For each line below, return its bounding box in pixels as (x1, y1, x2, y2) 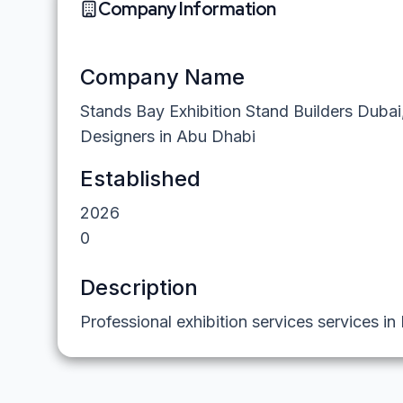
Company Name (80, 64, 245, 90)
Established (80, 166, 201, 192)
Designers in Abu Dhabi (80, 127, 255, 146)
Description (80, 274, 198, 300)
